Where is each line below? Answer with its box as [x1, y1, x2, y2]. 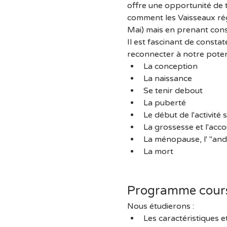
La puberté [143, 98, 186, 108]
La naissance [143, 73, 192, 84]
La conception [143, 61, 198, 71]
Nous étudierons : [127, 201, 194, 211]
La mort [143, 146, 173, 157]
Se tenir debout [143, 86, 203, 96]
